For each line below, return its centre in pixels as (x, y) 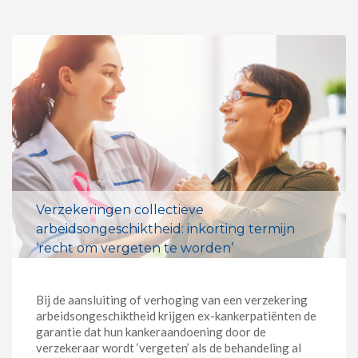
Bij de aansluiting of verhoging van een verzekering (172, 299)
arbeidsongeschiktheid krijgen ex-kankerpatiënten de (176, 315)
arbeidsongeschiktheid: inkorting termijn (165, 229)
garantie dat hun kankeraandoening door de (151, 331)
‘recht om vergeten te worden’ (135, 248)
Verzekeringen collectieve (120, 209)
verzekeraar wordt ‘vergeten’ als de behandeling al (169, 347)
